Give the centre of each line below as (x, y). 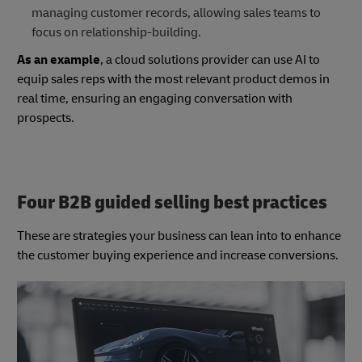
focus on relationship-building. (116, 33)
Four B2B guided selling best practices (172, 203)
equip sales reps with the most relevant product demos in (173, 80)
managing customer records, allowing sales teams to (176, 13)
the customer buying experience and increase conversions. (178, 256)
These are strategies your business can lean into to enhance (179, 236)
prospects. (46, 118)
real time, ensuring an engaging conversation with (155, 99)
